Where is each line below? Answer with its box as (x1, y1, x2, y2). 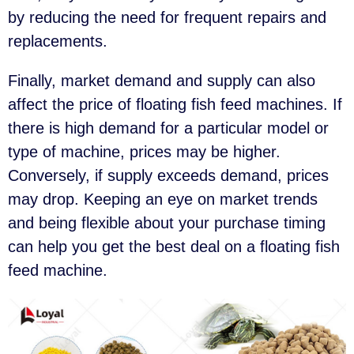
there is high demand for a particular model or (8, 119, 329, 137)
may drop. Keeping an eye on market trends (8, 190, 318, 209)
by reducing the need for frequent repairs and (8, 9, 326, 27)
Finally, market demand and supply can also (8, 72, 315, 90)
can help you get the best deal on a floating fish (8, 238, 340, 256)
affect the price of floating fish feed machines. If (8, 96, 342, 114)
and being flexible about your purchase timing (8, 214, 326, 232)
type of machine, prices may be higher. (8, 143, 281, 161)
